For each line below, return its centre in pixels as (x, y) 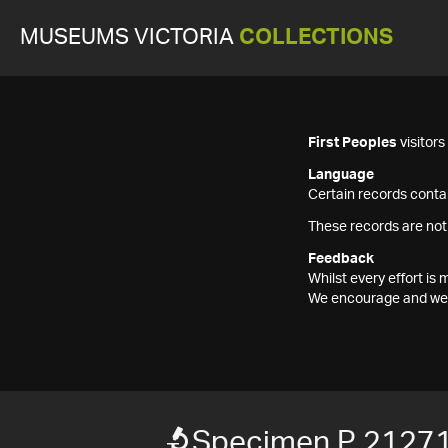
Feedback (341, 259)
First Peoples (352, 143)
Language (341, 175)
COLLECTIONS (316, 37)
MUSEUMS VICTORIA (129, 37)
